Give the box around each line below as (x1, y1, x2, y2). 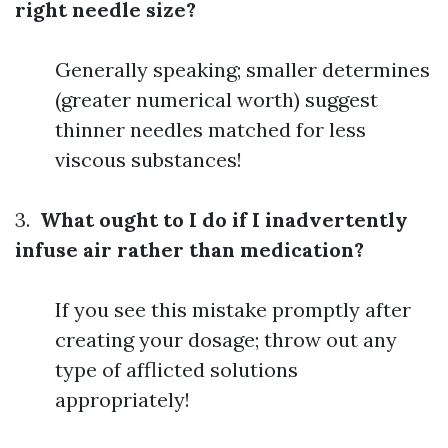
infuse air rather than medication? (15, 236, 364, 262)
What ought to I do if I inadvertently (35, 206, 408, 232)
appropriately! (55, 386, 190, 412)
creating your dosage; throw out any (55, 326, 397, 352)
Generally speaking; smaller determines (55, 56, 430, 82)
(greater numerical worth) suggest (55, 86, 378, 112)
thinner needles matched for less (55, 116, 366, 142)
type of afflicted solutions (55, 356, 298, 382)
